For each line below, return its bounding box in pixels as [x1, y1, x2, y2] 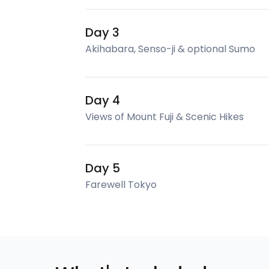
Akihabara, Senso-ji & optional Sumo [85, 42, 255, 56]
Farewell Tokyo [85, 178, 157, 192]
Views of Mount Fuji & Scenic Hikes [85, 110, 244, 124]
